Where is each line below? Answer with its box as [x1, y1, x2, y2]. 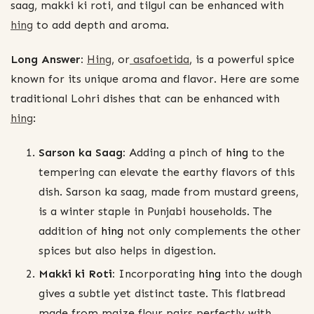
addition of [39, 224, 97, 238]
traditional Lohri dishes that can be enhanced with [11, 92, 280, 106]
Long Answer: [11, 53, 83, 67]
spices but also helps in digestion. [39, 244, 216, 258]
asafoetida [130, 53, 189, 67]
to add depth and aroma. [33, 18, 169, 32]
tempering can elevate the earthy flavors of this [39, 165, 295, 179]
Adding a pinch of [125, 146, 222, 160]
